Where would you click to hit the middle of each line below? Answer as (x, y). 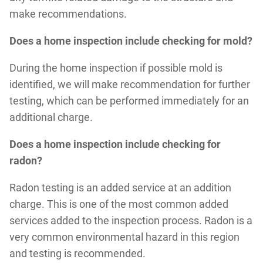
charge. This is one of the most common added (119, 204)
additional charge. (51, 117)
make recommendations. (68, 14)
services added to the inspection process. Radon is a (131, 220)
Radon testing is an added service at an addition (120, 187)
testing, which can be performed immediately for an (129, 100)
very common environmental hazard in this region (124, 237)
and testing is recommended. (77, 253)
